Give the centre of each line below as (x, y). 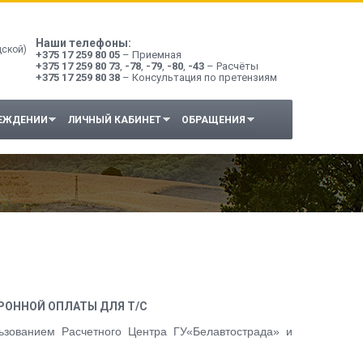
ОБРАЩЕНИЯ (213, 120)
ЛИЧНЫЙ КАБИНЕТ (114, 120)
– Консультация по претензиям (199, 77)
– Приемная (151, 55)
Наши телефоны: (83, 43)
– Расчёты (231, 66)
